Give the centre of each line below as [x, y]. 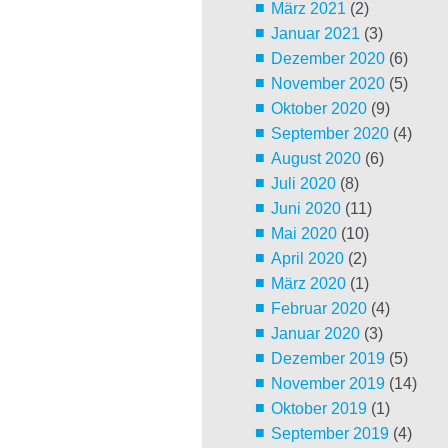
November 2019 [327, 384]
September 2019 [329, 434]
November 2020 [327, 84]
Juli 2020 [303, 184]
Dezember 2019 [327, 359]
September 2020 [329, 134]
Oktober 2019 [318, 409]
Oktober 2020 [318, 109]
